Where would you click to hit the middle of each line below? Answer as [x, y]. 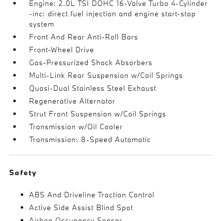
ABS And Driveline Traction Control [92, 194]
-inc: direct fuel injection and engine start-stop [113, 13]
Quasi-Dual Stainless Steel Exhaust [93, 88]
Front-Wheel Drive [62, 49]
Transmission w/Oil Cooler [76, 126]
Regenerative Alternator [73, 101]
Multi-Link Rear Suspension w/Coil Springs [106, 75]
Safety [23, 172]
